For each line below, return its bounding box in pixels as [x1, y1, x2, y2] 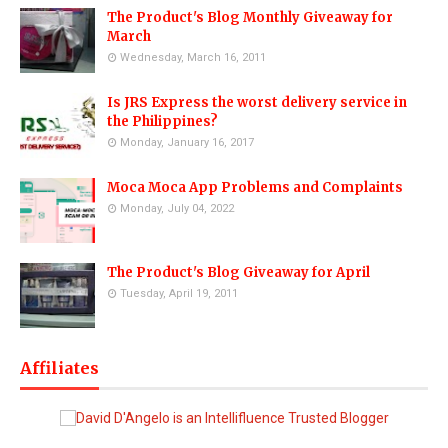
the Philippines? [107, 113, 218, 131]
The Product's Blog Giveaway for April [107, 264, 370, 282]
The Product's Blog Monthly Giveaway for [107, 9, 393, 27]
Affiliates [20, 358, 99, 379]
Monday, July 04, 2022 [120, 202, 234, 216]
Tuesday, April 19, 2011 [120, 287, 238, 301]
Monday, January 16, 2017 [120, 136, 254, 150]
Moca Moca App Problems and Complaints [107, 179, 403, 197]
